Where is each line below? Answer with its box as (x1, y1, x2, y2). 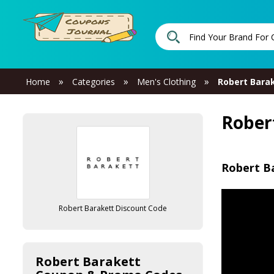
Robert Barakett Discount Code (59, 203, 167, 214)
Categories (72, 76, 115, 87)
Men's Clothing (137, 76, 196, 87)
